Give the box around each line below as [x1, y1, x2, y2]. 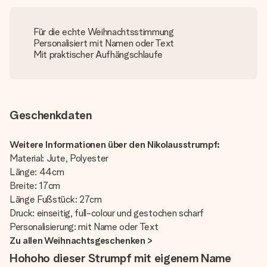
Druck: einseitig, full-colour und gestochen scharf [10, 207, 204, 219]
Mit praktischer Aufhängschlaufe [33, 49, 163, 60]
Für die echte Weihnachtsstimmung [33, 26, 174, 38]
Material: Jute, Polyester [10, 153, 108, 164]
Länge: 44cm [10, 166, 64, 178]
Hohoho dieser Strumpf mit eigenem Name [10, 251, 231, 265]
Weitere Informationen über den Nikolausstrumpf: [10, 139, 220, 150]
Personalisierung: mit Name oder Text [10, 221, 159, 232]
